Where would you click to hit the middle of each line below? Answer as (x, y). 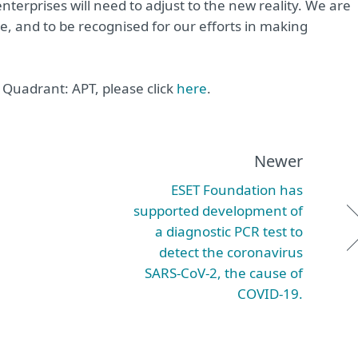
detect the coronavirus (231, 252)
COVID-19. (270, 294)
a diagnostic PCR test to (229, 231)
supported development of (218, 211)
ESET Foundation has (237, 190)
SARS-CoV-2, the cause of (224, 273)
